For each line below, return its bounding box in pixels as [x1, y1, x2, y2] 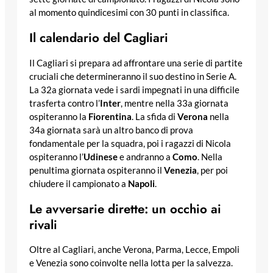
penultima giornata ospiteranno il [29, 165, 164, 175]
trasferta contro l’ [29, 97, 100, 108]
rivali [29, 215, 57, 234]
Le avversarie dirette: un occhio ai [29, 199, 221, 218]
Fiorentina [88, 111, 132, 122]
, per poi [197, 165, 228, 175]
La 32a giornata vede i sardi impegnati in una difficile [29, 84, 239, 95]
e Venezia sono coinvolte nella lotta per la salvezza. [29, 257, 233, 268]
